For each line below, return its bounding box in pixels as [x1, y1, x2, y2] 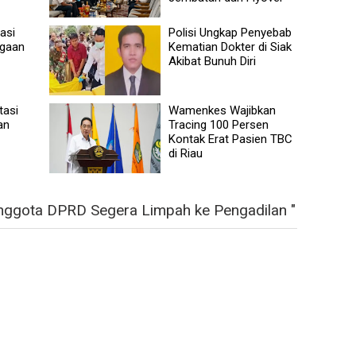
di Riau [168, 145, 203, 161]
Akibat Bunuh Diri [168, 53, 257, 68]
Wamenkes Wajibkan [168, 103, 277, 118]
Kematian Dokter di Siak [168, 39, 292, 54]
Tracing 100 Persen [168, 117, 269, 132]
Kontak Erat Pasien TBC [168, 131, 293, 146]
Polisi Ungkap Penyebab [168, 25, 292, 40]
